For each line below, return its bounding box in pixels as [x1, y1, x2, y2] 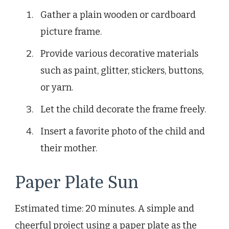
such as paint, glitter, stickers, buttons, [40, 65, 203, 77]
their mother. [40, 143, 97, 154]
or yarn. [40, 82, 73, 94]
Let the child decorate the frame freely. [40, 104, 206, 116]
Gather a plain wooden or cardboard [40, 9, 196, 21]
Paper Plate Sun [15, 173, 139, 193]
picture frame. [40, 26, 102, 38]
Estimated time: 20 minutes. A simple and [15, 203, 194, 215]
